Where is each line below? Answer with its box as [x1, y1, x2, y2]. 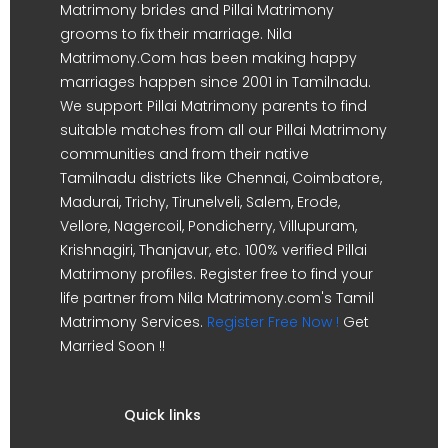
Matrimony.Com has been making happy [60, 47, 357, 68]
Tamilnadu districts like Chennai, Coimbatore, [60, 167, 382, 188]
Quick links [124, 404, 201, 425]
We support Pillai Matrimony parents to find [60, 95, 367, 116]
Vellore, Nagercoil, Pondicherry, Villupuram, [60, 215, 357, 236]
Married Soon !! [60, 335, 165, 356]
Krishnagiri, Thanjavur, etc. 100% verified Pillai [60, 239, 367, 260]
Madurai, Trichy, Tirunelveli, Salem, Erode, [60, 191, 340, 212]
